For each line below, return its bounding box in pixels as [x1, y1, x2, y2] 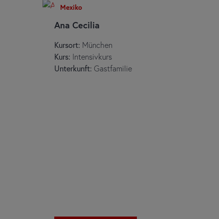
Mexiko [60, 2, 82, 12]
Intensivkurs [72, 51, 112, 62]
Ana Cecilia [54, 19, 100, 31]
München [80, 40, 112, 50]
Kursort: [54, 40, 80, 50]
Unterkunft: [54, 63, 92, 73]
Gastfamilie [91, 63, 132, 73]
